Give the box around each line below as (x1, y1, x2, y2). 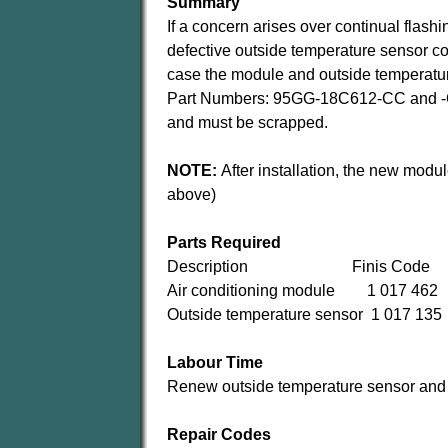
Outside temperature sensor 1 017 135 (167, 306, 442, 323)
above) (167, 186, 216, 203)
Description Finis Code (167, 258, 430, 275)
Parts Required (167, 234, 281, 251)
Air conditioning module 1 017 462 (167, 282, 438, 299)
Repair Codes (167, 426, 271, 443)
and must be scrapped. (167, 114, 328, 131)
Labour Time (167, 354, 263, 371)
